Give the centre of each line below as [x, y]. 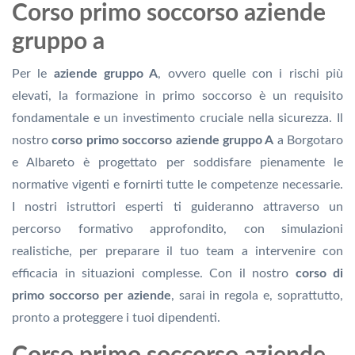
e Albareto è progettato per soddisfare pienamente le [177, 163]
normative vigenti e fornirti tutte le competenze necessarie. [177, 185]
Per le [33, 74]
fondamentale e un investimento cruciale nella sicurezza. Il [177, 118]
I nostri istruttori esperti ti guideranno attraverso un [177, 207]
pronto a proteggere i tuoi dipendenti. [116, 318]
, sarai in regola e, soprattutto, [257, 296]
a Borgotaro [308, 141]
